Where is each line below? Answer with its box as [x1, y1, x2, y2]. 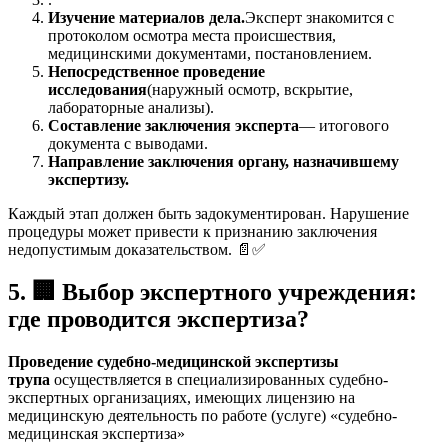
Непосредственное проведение [48, 63, 265, 81]
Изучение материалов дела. [48, 9, 245, 27]
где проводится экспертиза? [8, 305, 309, 332]
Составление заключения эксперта [48, 117, 299, 135]
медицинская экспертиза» [8, 424, 185, 442]
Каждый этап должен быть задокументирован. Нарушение [8, 205, 409, 223]
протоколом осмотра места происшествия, [48, 27, 336, 45]
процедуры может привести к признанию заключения [8, 223, 377, 241]
